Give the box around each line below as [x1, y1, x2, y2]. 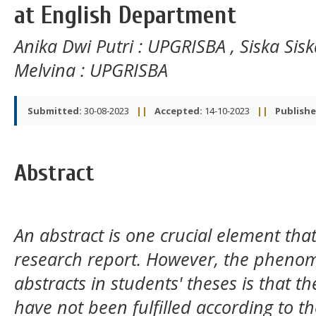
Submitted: [28, 104, 82, 117]
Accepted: [154, 104, 202, 117]
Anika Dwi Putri [14, 33, 138, 58]
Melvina [14, 57, 80, 82]
